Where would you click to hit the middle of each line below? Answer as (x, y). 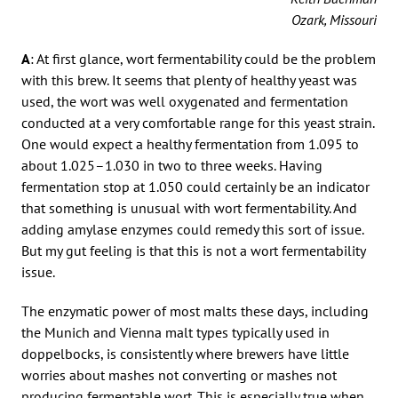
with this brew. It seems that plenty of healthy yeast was (189, 80)
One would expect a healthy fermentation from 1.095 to (190, 143)
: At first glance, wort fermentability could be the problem (203, 58)
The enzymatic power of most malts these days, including (195, 310)
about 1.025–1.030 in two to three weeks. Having (172, 165)
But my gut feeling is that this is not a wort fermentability (193, 250)
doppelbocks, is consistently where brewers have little (185, 353)
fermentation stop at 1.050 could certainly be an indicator (195, 186)
